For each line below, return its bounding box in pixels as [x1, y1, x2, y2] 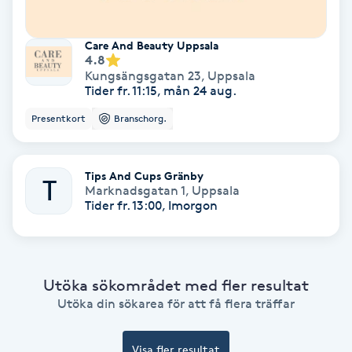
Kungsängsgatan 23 [85, 68, 201, 83]
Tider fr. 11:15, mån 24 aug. [85, 82, 236, 98]
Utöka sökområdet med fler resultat [43, 275, 309, 295]
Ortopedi [9, 316, 62, 331]
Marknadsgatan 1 [85, 182, 185, 198]
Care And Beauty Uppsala [85, 38, 218, 52]
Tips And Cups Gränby [85, 168, 203, 182]
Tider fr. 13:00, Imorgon [85, 197, 218, 213]
